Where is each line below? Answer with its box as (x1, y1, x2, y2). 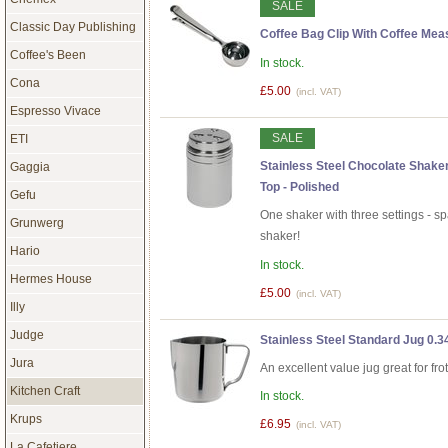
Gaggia (9, 159, 50, 174)
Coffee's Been (9, 47, 86, 62)
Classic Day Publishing (9, 19, 136, 34)
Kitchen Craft (9, 383, 80, 398)
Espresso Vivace (9, 103, 101, 118)
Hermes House (9, 271, 92, 286)
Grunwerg (9, 215, 64, 230)
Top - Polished (260, 180, 339, 195)
